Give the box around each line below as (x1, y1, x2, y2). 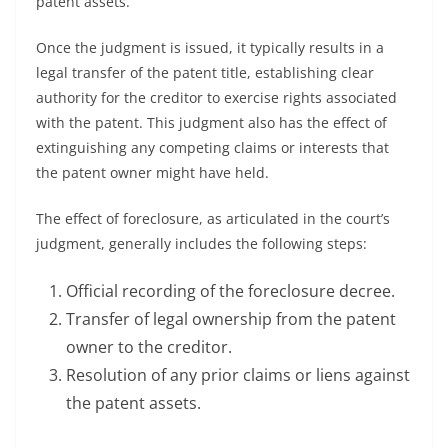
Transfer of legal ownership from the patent (66, 308, 396, 330)
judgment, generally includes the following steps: (36, 234, 367, 253)
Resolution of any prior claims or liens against (66, 364, 410, 386)
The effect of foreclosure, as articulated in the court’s (36, 209, 390, 228)
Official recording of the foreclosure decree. (66, 280, 395, 302)
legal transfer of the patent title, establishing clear (36, 63, 374, 82)
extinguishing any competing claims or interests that (36, 138, 389, 157)
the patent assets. (66, 392, 201, 414)
